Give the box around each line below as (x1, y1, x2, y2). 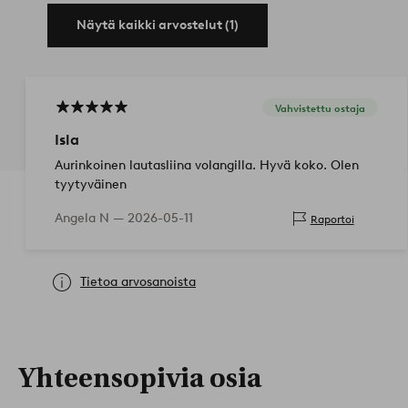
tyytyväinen (55, 177, 127, 193)
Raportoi (310, 211, 354, 226)
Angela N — (55, 210, 127, 227)
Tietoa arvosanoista (80, 274, 196, 291)
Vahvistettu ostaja (274, 101, 365, 115)
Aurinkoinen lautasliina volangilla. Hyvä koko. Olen (55, 158, 359, 174)
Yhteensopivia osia (18, 362, 261, 395)
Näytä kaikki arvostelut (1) (76, 17, 239, 34)
